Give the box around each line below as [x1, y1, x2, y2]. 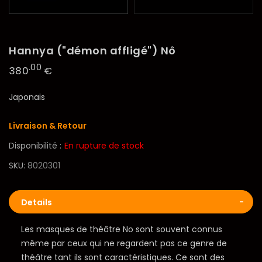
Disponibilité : [9, 140, 61, 152]
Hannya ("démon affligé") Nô [9, 43, 176, 58]
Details [21, 196, 52, 209]
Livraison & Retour [9, 120, 87, 132]
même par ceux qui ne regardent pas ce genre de [20, 237, 227, 250]
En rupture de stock [64, 140, 144, 152]
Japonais [9, 91, 45, 104]
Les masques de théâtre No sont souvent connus [20, 223, 222, 236]
